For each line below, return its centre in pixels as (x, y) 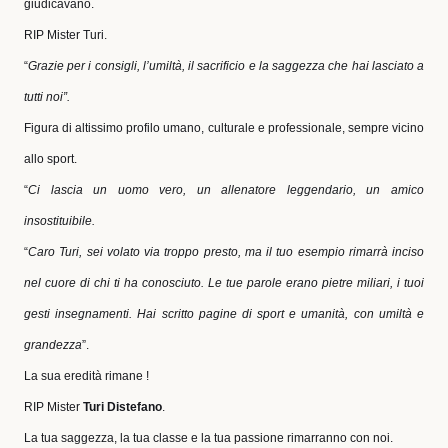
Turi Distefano (122, 407)
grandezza (53, 345)
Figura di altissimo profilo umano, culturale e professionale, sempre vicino (224, 128)
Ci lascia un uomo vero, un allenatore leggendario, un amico (226, 190)
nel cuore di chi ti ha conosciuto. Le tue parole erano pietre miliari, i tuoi (224, 283)
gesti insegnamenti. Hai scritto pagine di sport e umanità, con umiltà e (224, 314)
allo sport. (50, 159)
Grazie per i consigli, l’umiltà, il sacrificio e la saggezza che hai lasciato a (226, 66)
